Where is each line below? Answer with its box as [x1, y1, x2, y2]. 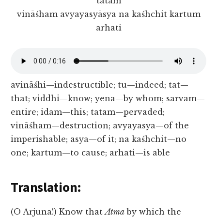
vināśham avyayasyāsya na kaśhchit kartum [16, 9, 201, 19]
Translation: [11, 178, 82, 196]
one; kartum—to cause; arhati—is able [11, 148, 170, 158]
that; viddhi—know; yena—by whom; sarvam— [11, 93, 205, 104]
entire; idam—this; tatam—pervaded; [11, 107, 165, 117]
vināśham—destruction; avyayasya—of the [11, 121, 189, 131]
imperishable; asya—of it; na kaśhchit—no [11, 134, 187, 144]
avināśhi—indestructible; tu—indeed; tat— [11, 80, 189, 90]
